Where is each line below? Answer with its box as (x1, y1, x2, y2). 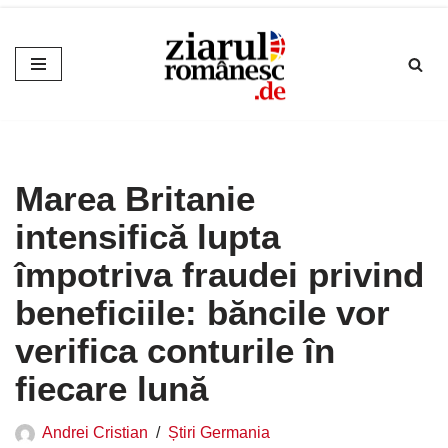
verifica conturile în (15, 331, 335, 371)
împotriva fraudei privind (15, 255, 424, 295)
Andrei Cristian (42, 423, 148, 442)
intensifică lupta (15, 217, 280, 257)
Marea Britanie (15, 179, 255, 219)
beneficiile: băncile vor (15, 293, 390, 333)
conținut (15, 99, 78, 119)
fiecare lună (15, 369, 208, 409)
